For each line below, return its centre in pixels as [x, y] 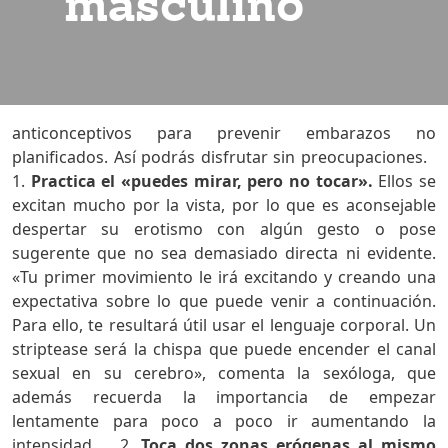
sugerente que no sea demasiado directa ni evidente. [224, 252]
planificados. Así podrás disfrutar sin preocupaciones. [224, 156]
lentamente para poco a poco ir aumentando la [224, 420]
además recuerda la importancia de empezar [224, 396]
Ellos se [404, 180]
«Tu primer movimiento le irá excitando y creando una [224, 276]
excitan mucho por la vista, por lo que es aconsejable [224, 204]
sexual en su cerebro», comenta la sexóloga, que [224, 372]
